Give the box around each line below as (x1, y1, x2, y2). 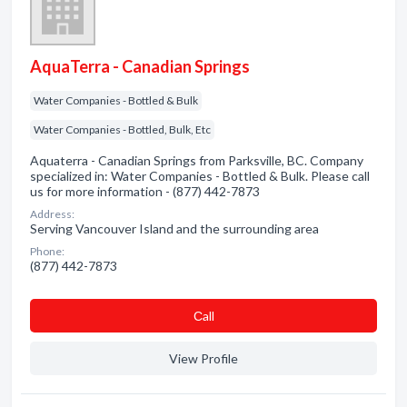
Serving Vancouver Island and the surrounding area (30, 221, 319, 236)
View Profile (169, 351, 238, 366)
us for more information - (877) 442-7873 (30, 184, 260, 199)
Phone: (30, 244, 65, 258)
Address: (30, 207, 74, 221)
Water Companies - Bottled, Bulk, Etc (34, 123, 211, 136)
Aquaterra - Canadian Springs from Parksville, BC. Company (30, 153, 363, 168)
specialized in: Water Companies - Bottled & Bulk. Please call (30, 168, 370, 184)
